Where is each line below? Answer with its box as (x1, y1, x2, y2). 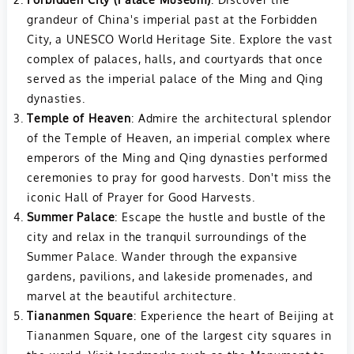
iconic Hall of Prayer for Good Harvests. (27, 190, 255, 205)
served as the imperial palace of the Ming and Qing (27, 71, 323, 86)
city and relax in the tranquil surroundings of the (27, 229, 307, 244)
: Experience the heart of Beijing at (134, 308, 334, 323)
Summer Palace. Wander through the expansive (27, 249, 298, 264)
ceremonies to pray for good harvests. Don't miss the (27, 170, 332, 185)
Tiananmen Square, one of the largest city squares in (27, 328, 332, 343)
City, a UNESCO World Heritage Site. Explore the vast (27, 32, 333, 47)
